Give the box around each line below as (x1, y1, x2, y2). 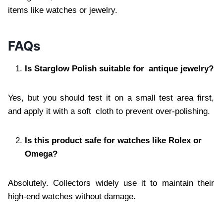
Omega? (25, 149, 57, 159)
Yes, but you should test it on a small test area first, (8, 93, 214, 103)
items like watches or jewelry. (8, 5, 117, 15)
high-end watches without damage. (8, 192, 136, 202)
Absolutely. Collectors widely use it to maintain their (8, 178, 214, 188)
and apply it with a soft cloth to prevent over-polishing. (8, 107, 210, 116)
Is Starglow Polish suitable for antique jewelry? (25, 64, 214, 74)
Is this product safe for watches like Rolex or (25, 136, 202, 146)
